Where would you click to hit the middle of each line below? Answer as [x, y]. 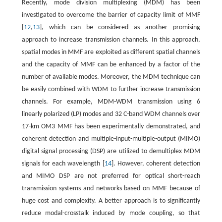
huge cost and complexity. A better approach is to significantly [111, 201]
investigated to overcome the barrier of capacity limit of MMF [111, 15]
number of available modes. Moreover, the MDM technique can [111, 77]
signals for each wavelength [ [63, 164]
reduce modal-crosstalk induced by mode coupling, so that [111, 213]
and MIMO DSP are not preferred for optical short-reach [111, 176]
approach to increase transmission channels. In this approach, [111, 40]
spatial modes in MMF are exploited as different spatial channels [111, 52]
